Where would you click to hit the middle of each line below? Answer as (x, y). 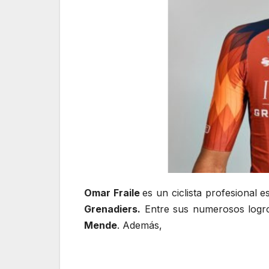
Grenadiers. (112, 209)
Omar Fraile (113, 192)
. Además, (141, 225)
